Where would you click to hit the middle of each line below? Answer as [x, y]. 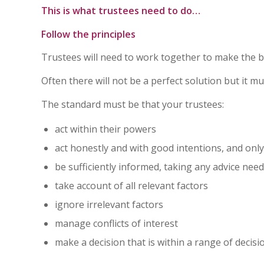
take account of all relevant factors [131, 186]
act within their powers [105, 129]
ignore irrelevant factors [109, 205]
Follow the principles [88, 34]
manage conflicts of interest [116, 224]
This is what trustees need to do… [121, 11]
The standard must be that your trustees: [133, 104]
